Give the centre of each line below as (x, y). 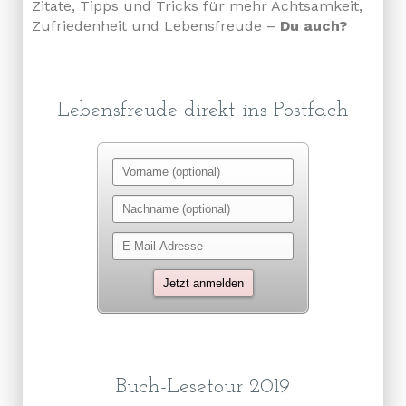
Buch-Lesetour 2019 (203, 387)
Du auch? (314, 26)
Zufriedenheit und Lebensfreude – (156, 26)
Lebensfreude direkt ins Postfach (203, 111)
